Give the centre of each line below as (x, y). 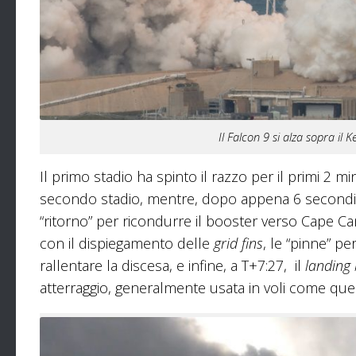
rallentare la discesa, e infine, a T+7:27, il (172, 265)
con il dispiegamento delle (127, 243)
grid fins (238, 243)
